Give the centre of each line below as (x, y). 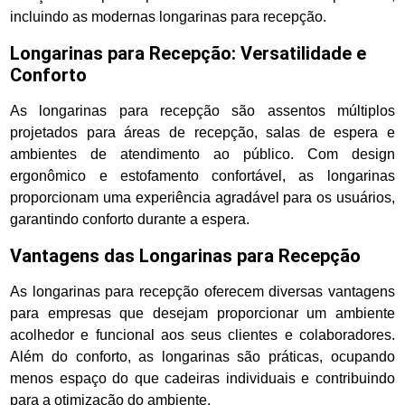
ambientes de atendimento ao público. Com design (202, 155)
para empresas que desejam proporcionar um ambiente (202, 314)
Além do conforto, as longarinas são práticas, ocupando (202, 357)
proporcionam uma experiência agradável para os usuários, (202, 198)
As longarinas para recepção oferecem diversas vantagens (202, 292)
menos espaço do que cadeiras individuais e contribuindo (202, 379)
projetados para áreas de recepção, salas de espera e (202, 133)
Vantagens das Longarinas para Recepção (186, 256)
